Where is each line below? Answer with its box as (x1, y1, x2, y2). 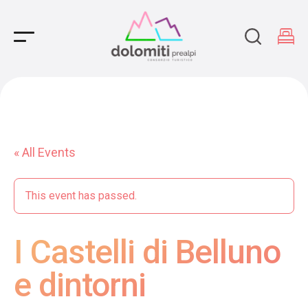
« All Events (14, 145, 76, 159)
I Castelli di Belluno (14, 232, 280, 272)
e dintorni (14, 265, 146, 305)
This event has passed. (25, 189, 137, 202)
